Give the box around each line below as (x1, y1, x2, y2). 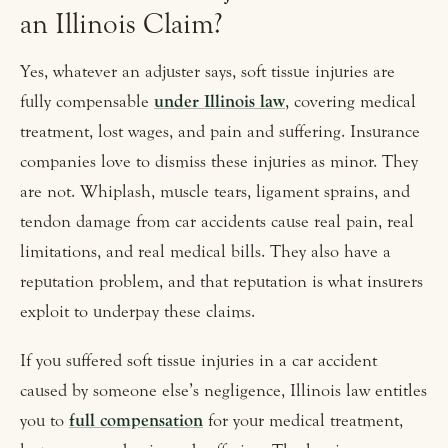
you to (20, 410, 69, 432)
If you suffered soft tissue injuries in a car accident (20, 350, 377, 372)
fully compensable (20, 91, 154, 113)
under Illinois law (154, 91, 285, 113)
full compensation (69, 410, 203, 432)
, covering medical (285, 91, 416, 113)
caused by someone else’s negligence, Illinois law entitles (20, 380, 427, 402)
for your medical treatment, (203, 410, 403, 432)
